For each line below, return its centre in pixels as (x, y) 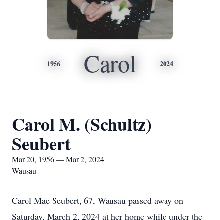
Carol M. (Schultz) (82, 124)
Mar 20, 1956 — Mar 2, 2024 (58, 159)
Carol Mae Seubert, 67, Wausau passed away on (97, 200)
